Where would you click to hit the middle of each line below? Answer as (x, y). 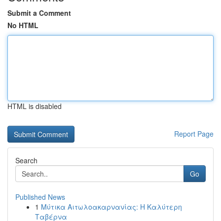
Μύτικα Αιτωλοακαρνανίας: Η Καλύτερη (111, 207)
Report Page (194, 134)
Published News (40, 197)
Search (26, 160)
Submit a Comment (39, 13)
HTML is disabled (35, 106)
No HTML (23, 25)
